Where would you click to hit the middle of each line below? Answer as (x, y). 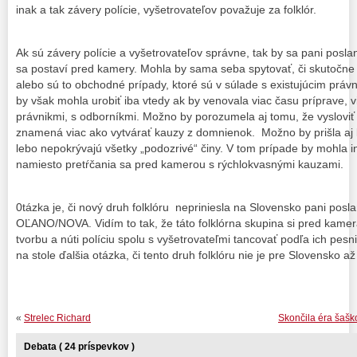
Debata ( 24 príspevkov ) (79, 347)
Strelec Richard (57, 318)
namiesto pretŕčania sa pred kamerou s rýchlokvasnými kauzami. (180, 164)
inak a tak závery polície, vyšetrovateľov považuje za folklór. (166, 9)
